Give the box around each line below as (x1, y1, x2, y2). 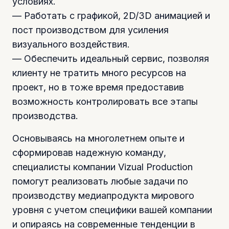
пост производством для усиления (12, 24, 169, 35)
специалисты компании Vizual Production (12, 161, 193, 172)
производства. (12, 110, 78, 121)
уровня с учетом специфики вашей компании (12, 204, 212, 215)
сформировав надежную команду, (12, 147, 166, 158)
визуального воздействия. (12, 38, 130, 50)
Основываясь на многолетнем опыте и (12, 132, 185, 144)
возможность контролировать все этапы (12, 96, 198, 107)
